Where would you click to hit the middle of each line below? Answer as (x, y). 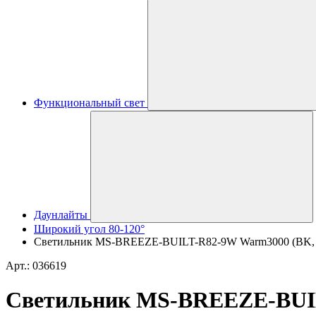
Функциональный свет (89, 103)
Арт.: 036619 (36, 266)
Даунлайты (61, 215)
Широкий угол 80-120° (89, 229)
